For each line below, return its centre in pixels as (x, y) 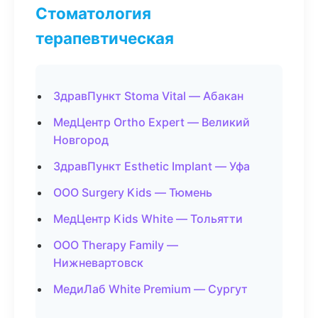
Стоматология (93, 13)
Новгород (81, 140)
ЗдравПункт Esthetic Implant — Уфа (152, 166)
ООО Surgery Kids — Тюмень (133, 192)
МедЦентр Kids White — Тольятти (148, 219)
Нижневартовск (98, 263)
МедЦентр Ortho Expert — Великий (152, 122)
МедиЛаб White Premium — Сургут (150, 289)
